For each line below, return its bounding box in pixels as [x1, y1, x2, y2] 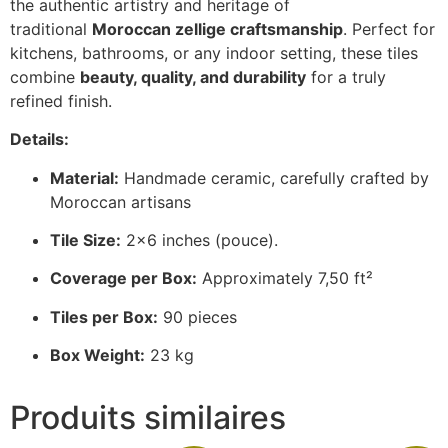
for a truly [306, 66, 386, 87]
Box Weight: [50, 345, 145, 366]
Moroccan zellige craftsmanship [92, 18, 343, 39]
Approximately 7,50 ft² [197, 268, 373, 289]
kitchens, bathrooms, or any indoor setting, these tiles [10, 42, 418, 63]
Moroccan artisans [50, 191, 191, 212]
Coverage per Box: [50, 268, 197, 289]
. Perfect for [343, 18, 435, 39]
